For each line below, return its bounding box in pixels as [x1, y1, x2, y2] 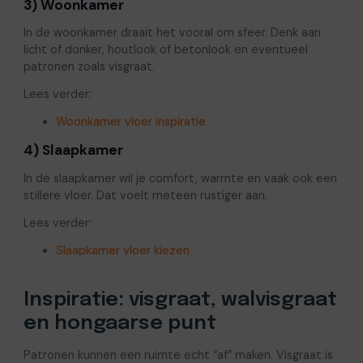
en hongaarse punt [23, 313, 216, 334]
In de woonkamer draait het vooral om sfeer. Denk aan [23, 25, 321, 41]
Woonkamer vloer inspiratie [55, 113, 206, 129]
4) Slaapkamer [23, 141, 123, 160]
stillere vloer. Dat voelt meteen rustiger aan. [23, 187, 267, 203]
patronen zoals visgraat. [23, 59, 155, 75]
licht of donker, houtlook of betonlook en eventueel [23, 42, 308, 58]
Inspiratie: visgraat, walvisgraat [23, 289, 337, 310]
